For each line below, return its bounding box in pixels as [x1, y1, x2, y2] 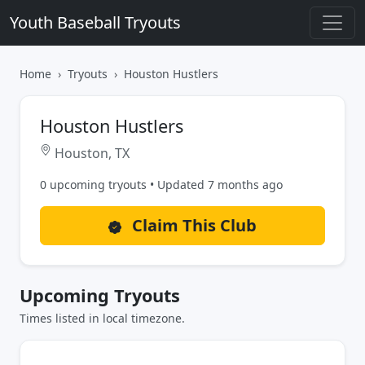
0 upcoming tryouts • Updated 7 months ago [40, 177, 283, 192]
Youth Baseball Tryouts [10, 11, 181, 33]
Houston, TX [51, 144, 130, 162]
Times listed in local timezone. [20, 310, 185, 326]
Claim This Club [128, 214, 257, 236]
